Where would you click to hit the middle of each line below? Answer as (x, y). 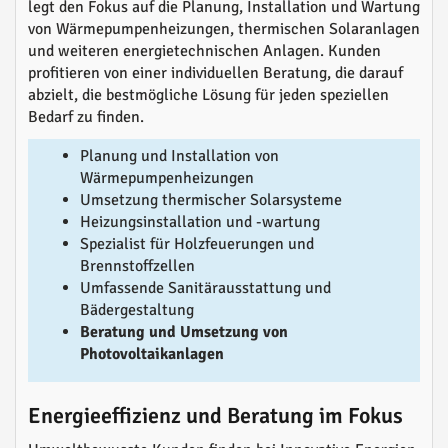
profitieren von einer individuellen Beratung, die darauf (215, 73)
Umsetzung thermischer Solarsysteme (211, 200)
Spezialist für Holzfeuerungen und (197, 244)
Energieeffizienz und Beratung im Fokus (215, 416)
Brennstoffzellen (137, 266)
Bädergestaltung (137, 310)
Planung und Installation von (179, 156)
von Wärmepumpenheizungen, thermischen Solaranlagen (224, 29)
